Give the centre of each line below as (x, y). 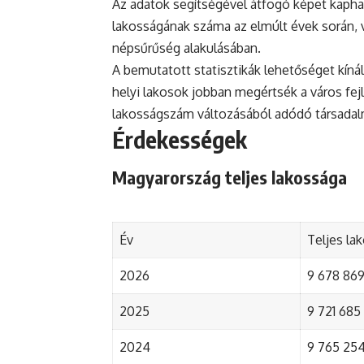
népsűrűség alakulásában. (186, 48)
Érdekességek (180, 140)
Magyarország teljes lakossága (230, 177)
